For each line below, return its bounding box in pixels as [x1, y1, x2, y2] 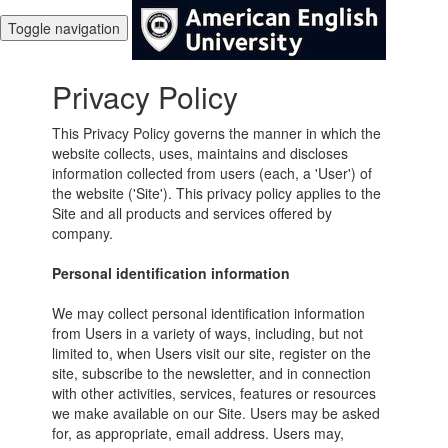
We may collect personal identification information [52, 303, 366, 323]
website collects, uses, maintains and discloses [52, 143, 349, 163]
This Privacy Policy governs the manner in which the [52, 123, 382, 143]
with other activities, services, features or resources [52, 383, 377, 403]
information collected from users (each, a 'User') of [52, 163, 373, 183]
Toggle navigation [8, 17, 120, 38]
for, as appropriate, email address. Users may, [52, 423, 345, 443]
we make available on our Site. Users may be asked [52, 403, 381, 423]
